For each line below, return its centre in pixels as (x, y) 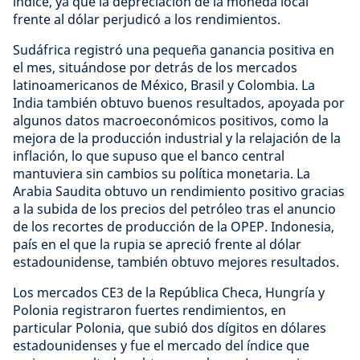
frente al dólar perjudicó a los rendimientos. (147, 19)
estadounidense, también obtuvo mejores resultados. (176, 262)
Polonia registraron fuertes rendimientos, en (149, 310)
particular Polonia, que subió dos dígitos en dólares (170, 328)
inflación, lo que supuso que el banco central (149, 156)
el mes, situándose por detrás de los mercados (155, 67)
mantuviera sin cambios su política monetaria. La (162, 174)
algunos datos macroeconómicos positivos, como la (171, 121)
